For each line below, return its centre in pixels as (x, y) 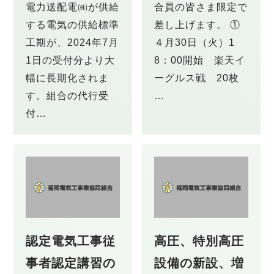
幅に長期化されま (68, 78)
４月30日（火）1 (194, 43)
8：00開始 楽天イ (200, 60)
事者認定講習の (71, 263)
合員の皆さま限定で (201, 7)
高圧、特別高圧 (199, 241)
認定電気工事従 (71, 241)
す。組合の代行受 (68, 96)
